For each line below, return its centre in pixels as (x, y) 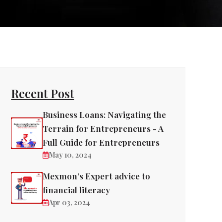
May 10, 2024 (70, 155)
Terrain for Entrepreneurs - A (103, 128)
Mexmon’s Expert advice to (97, 176)
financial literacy (77, 190)
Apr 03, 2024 (70, 202)
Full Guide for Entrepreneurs (101, 142)
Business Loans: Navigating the (105, 114)
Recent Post (43, 93)
